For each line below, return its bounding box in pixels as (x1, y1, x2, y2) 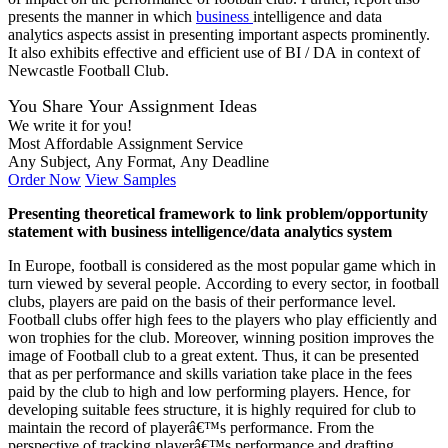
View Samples (85, 171, 176, 189)
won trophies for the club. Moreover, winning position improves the (8, 329, 434, 347)
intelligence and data (253, 8, 382, 26)
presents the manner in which (8, 8, 196, 26)
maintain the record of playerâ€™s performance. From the (8, 419, 374, 437)
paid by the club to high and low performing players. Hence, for (8, 383, 410, 401)
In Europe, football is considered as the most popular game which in (8, 257, 436, 275)
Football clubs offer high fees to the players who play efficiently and (8, 311, 437, 329)
